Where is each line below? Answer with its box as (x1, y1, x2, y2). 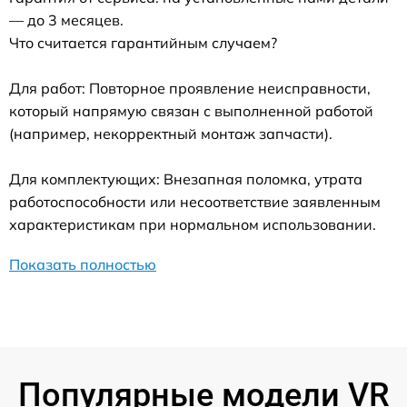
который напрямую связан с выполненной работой (9, 101, 373, 120)
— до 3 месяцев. (9, 10, 124, 29)
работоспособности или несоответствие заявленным (9, 192, 381, 211)
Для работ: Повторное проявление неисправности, (9, 78, 371, 97)
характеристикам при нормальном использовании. (9, 214, 376, 233)
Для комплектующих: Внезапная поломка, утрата (9, 169, 362, 188)
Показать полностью (9, 254, 156, 273)
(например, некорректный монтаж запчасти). (9, 124, 333, 143)
